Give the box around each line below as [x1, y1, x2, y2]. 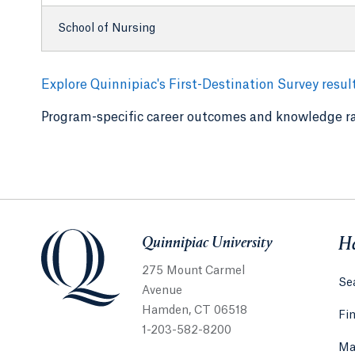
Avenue [142, 284, 183, 296]
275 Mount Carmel [142, 265, 246, 277]
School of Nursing [58, 22, 155, 34]
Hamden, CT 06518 [142, 304, 248, 316]
